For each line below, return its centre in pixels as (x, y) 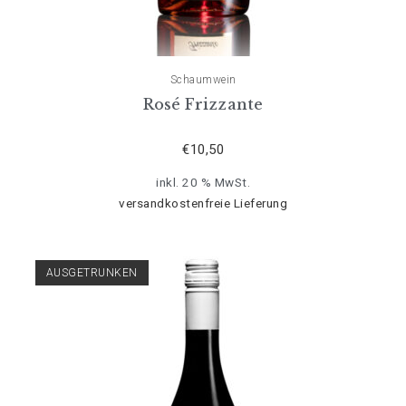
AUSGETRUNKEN (92, 273)
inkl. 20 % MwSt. (203, 182)
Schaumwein (203, 79)
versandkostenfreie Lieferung (203, 203)
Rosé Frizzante (203, 104)
